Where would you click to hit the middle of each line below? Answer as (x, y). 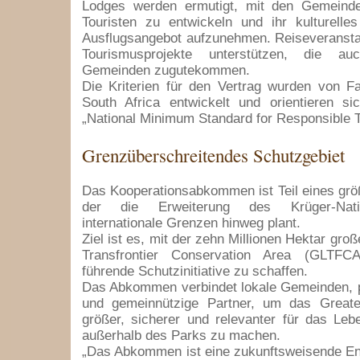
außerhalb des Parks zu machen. (181, 335)
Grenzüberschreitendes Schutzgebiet (213, 155)
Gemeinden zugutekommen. (166, 70)
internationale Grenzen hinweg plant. (191, 223)
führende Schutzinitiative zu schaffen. (195, 271)
